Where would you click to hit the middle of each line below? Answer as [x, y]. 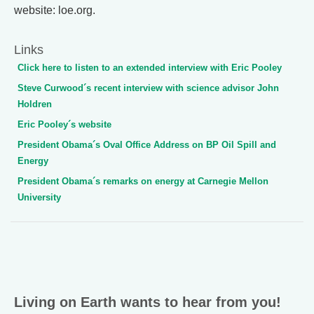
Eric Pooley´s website [64, 124]
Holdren [35, 104]
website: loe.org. [55, 10]
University [39, 197]
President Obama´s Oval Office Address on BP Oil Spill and [147, 145]
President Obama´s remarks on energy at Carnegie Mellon [143, 181]
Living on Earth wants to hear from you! [148, 302]
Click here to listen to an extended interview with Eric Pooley [150, 68]
